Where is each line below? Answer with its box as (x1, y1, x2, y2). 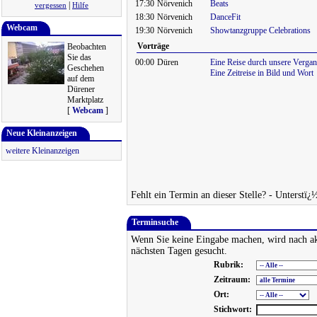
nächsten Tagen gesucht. (131, 246, 227, 256)
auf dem (67, 74, 94, 83)
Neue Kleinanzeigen (6, 128, 79, 138)
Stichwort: (214, 304, 252, 314)
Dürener (67, 84, 95, 94)
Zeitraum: (214, 275, 250, 284)
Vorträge (137, 41, 169, 51)
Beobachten (67, 42, 106, 52)
